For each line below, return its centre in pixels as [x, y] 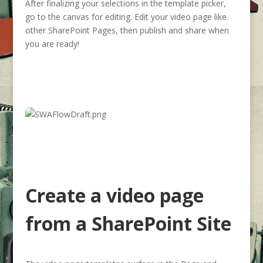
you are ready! [52, 44]
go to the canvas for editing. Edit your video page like [126, 17]
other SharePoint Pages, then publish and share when [127, 30]
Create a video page [114, 195]
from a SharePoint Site [128, 223]
